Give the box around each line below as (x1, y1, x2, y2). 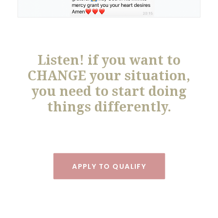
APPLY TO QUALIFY (72, 161, 146, 171)
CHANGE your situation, (28, 68, 190, 83)
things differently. (47, 99, 171, 114)
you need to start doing (31, 84, 187, 99)
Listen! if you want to (37, 53, 181, 68)
